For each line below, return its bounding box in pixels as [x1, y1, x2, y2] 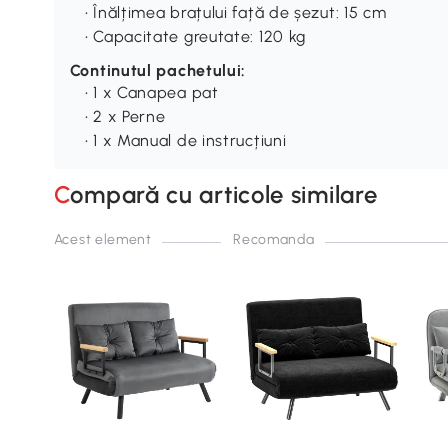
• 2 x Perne [84, 106, 166, 126]
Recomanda [233, 230, 315, 248]
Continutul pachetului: [69, 60, 247, 80]
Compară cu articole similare [70, 179, 378, 209]
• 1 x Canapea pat [84, 82, 219, 102]
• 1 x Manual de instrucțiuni [84, 130, 287, 150]
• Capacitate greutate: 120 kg [84, 26, 307, 46]
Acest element [53, 230, 152, 248]
